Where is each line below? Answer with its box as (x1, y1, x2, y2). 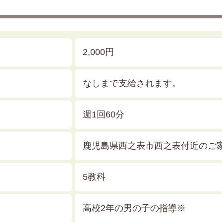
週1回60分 (82, 110, 124, 120)
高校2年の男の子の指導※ (82, 203, 186, 214)
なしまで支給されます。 (82, 78, 181, 89)
